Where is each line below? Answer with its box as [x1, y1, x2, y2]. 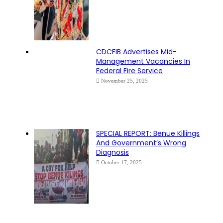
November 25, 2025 [101, 77, 148, 84]
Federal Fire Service [96, 65, 163, 76]
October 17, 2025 [101, 159, 142, 165]
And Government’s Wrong [96, 137, 186, 148]
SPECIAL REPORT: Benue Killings [96, 128, 200, 138]
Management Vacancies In [96, 56, 190, 66]
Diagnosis [96, 147, 129, 157]
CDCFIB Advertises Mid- [96, 46, 177, 57]
